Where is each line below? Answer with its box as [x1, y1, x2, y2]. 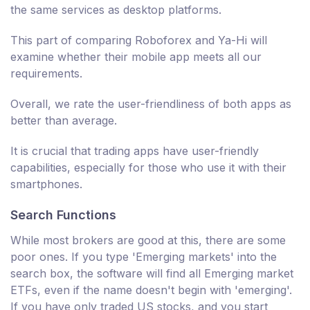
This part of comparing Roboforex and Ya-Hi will [10, 33, 267, 48]
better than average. [10, 113, 117, 128]
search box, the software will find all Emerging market [10, 266, 293, 281]
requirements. [10, 66, 82, 81]
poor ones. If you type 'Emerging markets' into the [10, 250, 277, 264]
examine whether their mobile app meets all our [10, 50, 262, 64]
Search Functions [10, 208, 116, 223]
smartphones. [10, 177, 82, 192]
